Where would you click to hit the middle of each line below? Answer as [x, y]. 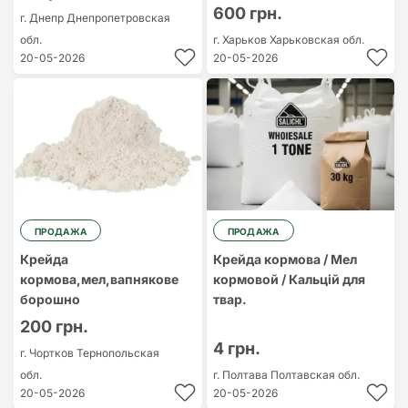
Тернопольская [118, 353]
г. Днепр [43, 18]
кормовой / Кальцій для [289, 279]
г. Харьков [241, 40]
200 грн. [54, 326]
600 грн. [247, 13]
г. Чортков [48, 353]
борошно [50, 299]
